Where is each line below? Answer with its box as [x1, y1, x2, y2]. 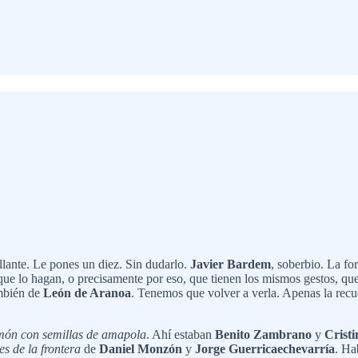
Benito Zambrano [215, 327, 312, 341]
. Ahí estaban [146, 327, 215, 341]
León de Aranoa [43, 285, 131, 300]
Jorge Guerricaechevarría [195, 341, 335, 356]
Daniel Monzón [99, 341, 182, 356]
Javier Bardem [190, 257, 271, 271]
